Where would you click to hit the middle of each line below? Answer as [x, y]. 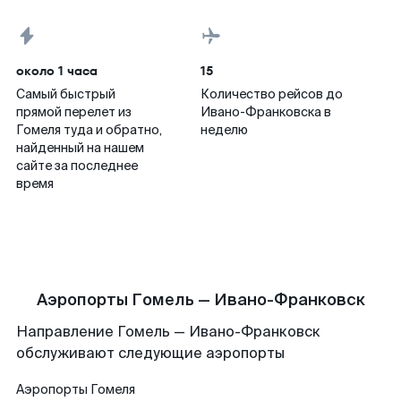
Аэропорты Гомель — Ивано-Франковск [200, 300]
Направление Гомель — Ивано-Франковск [168, 332]
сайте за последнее [77, 166]
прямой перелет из [74, 112]
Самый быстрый [66, 94]
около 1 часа [57, 71]
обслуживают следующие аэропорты [150, 353]
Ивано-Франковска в [266, 112]
